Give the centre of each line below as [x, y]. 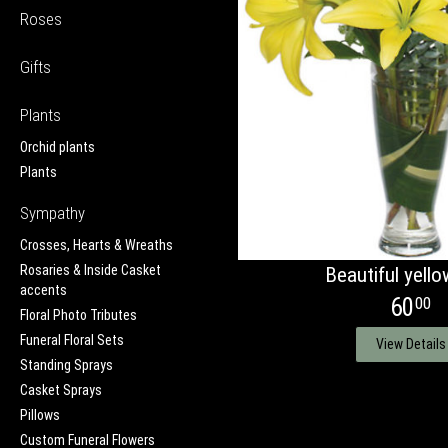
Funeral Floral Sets [72, 339]
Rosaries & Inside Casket [90, 269]
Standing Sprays [66, 364]
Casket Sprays [61, 389]
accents [43, 289]
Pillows [40, 414]
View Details [410, 343]
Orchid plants [57, 146]
